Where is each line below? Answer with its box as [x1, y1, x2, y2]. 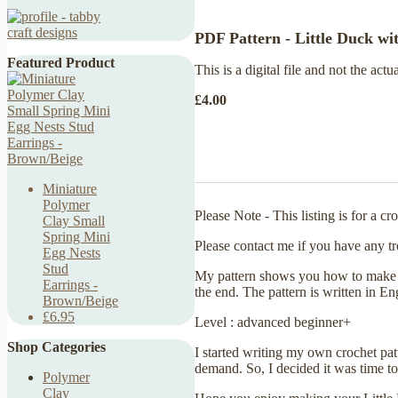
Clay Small [43, 213, 105, 228]
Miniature [43, 181, 97, 196]
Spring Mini [43, 229, 110, 244]
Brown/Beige [43, 293, 118, 308]
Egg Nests [43, 245, 100, 260]
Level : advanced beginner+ [195, 314, 351, 330]
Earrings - [43, 277, 98, 292]
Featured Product [7, 55, 115, 70]
